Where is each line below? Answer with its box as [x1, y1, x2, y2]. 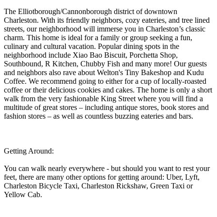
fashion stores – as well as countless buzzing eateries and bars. [4, 111, 193, 120]
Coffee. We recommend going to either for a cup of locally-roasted [4, 77, 206, 85]
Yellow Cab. [4, 190, 42, 199]
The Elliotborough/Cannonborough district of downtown [4, 7, 177, 15]
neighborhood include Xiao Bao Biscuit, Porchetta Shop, [4, 50, 178, 59]
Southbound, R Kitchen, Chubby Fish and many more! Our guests [4, 59, 207, 68]
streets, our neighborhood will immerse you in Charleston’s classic [4, 24, 205, 33]
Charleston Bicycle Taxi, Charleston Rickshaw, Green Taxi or [4, 181, 193, 190]
